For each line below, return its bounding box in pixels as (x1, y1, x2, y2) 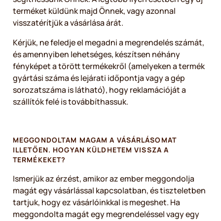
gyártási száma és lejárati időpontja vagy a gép (13, 73, 185, 83)
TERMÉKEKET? (13, 155, 70, 164)
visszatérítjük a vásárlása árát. (13, 17, 126, 28)
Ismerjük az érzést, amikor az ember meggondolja (13, 173, 194, 184)
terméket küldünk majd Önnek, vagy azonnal (13, 5, 176, 16)
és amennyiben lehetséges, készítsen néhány (13, 49, 180, 60)
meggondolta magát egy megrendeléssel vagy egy (13, 209, 199, 220)
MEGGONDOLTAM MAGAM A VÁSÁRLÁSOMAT (13, 135, 177, 145)
